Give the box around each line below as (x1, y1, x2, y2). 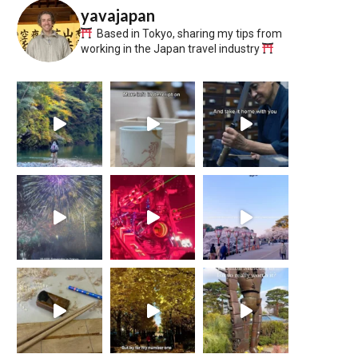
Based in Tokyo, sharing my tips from (94, 26, 282, 40)
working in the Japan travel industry (81, 42, 262, 55)
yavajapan (81, 5, 155, 25)
